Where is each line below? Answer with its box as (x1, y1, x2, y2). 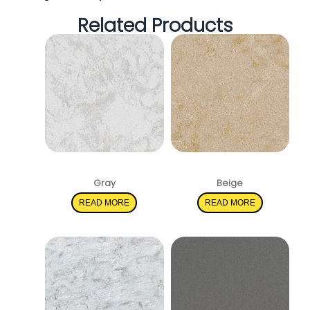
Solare (208, 159, 252, 179)
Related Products (77, 12, 233, 38)
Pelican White (58, 159, 151, 179)
